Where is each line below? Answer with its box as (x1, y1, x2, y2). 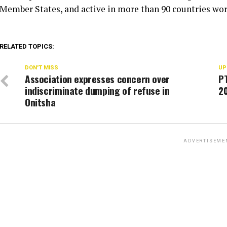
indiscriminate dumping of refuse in (25, 83, 170, 98)
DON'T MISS (25, 64, 58, 71)
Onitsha (25, 95, 56, 109)
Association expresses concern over (25, 71, 170, 86)
